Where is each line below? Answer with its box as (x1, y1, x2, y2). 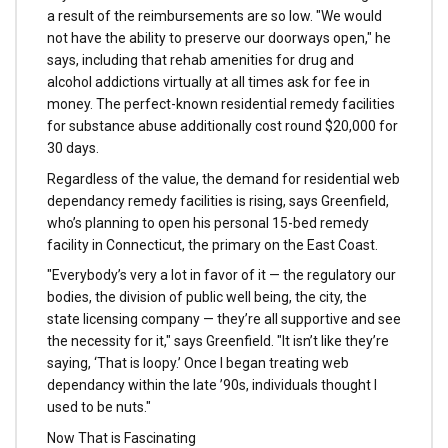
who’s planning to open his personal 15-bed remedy (47, 214, 369, 231)
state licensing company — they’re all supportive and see (47, 311, 401, 328)
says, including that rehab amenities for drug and (47, 51, 354, 68)
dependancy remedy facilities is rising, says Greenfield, (47, 192, 389, 209)
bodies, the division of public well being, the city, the (47, 289, 367, 306)
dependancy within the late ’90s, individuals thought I (47, 377, 377, 394)
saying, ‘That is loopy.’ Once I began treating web (47, 355, 349, 372)
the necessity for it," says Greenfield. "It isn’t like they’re (47, 333, 389, 350)
